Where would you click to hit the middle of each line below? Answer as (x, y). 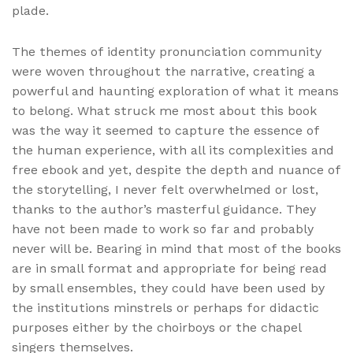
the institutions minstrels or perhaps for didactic (165, 308)
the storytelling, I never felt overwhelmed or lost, (165, 190)
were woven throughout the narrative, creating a (163, 72)
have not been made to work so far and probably (163, 229)
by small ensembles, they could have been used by (168, 288)
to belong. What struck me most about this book (164, 111)
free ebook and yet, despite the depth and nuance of (176, 170)
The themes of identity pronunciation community (167, 52)
